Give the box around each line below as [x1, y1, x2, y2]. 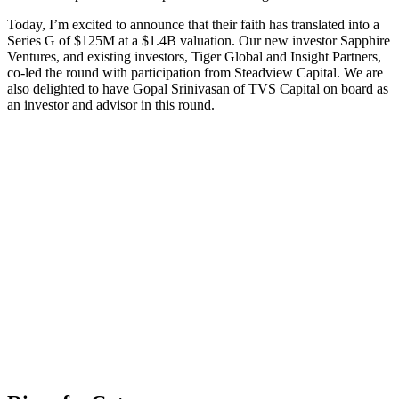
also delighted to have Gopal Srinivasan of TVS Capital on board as [7, 80, 388, 96]
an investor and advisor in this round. [7, 96, 215, 112]
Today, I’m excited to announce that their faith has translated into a [7, 16, 379, 32]
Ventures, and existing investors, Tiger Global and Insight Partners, [7, 48, 381, 64]
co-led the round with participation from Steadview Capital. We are [7, 64, 383, 80]
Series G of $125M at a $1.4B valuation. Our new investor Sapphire [7, 32, 390, 48]
